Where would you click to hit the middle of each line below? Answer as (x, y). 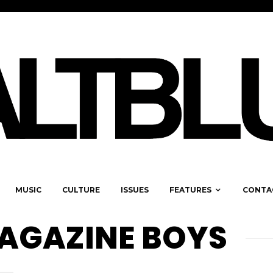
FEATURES (190, 190)
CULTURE (81, 190)
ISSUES (135, 190)
